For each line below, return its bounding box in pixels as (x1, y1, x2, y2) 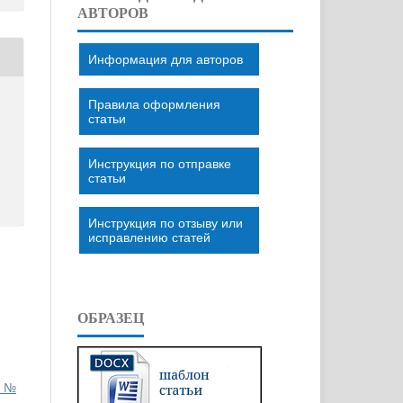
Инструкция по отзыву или (88, 215, 243, 230)
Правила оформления (88, 96, 220, 112)
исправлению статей (88, 229, 210, 245)
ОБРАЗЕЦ (77, 309, 144, 326)
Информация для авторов (88, 51, 243, 67)
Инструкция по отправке (88, 156, 231, 171)
